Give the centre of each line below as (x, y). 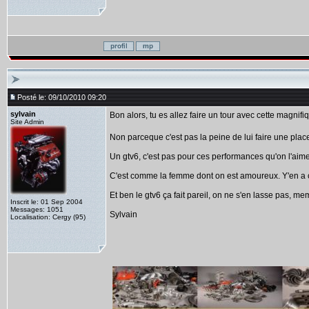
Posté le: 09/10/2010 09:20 (62, 97)
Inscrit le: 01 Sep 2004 (47, 202)
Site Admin (27, 122)
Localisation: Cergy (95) (48, 217)
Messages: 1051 (37, 209)
